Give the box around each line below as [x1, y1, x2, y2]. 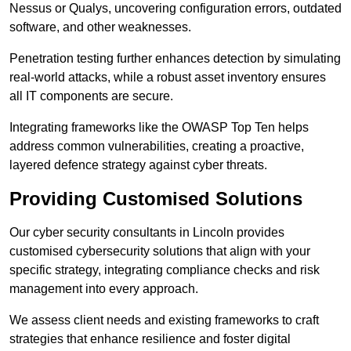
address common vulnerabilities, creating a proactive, [9, 139, 304, 154]
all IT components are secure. [9, 89, 173, 103]
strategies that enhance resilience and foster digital [9, 332, 291, 346]
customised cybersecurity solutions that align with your [9, 244, 310, 259]
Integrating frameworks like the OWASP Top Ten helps [9, 121, 309, 135]
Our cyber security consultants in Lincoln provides [9, 226, 284, 240]
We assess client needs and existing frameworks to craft [9, 313, 319, 327]
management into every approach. [9, 282, 198, 296]
